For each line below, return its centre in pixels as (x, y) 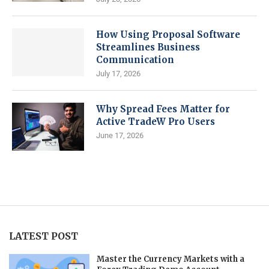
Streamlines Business (148, 47)
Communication (135, 60)
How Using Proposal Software (168, 35)
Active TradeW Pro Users (156, 122)
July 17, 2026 (118, 74)
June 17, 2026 (120, 135)
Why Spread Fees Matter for (163, 109)
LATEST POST (44, 236)
